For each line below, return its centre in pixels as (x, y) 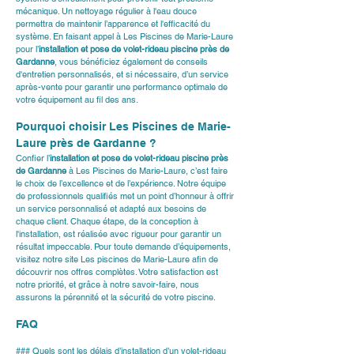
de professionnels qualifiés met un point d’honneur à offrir (126, 196)
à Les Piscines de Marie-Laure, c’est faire (148, 171)
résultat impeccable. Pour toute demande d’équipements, (124, 247)
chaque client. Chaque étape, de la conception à (108, 221)
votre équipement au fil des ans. (77, 100)
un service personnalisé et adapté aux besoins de (112, 209)
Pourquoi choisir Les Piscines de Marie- (123, 126)
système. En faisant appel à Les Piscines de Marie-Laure (126, 36)
